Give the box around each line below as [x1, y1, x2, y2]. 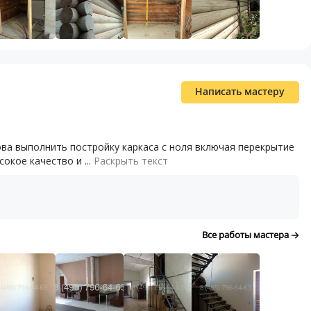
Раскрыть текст [94, 154, 168, 167]
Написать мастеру [195, 85, 285, 98]
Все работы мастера [201, 228, 291, 241]
